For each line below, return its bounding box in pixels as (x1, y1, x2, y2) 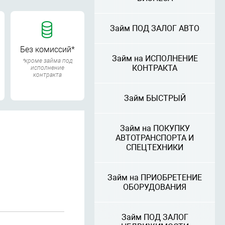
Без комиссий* (20, 45, 75, 54)
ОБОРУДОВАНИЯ (123, 182, 186, 192)
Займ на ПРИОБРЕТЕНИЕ (107, 173, 202, 182)
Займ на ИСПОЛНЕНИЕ (111, 54, 198, 63)
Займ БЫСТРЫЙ (124, 93, 186, 103)
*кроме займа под (22, 57, 73, 64)
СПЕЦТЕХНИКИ (126, 143, 183, 152)
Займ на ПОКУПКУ (120, 124, 190, 133)
